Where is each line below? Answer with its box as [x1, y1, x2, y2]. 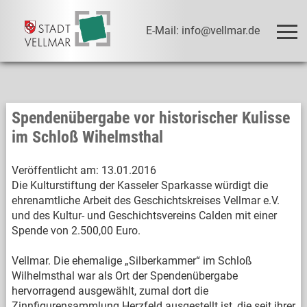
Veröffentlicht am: [11, 164, 99, 177]
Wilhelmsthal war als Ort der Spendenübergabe [11, 269, 238, 282]
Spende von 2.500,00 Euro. [11, 224, 140, 237]
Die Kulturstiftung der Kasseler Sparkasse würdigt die [11, 179, 268, 192]
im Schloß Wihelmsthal [11, 127, 163, 147]
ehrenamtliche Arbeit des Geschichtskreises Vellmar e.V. [11, 194, 280, 207]
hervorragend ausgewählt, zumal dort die [11, 284, 208, 297]
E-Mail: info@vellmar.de [146, 23, 260, 37]
